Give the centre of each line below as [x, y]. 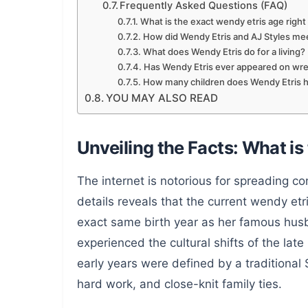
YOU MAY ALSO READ [162, 98]
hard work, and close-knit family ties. [179, 284]
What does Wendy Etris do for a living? [224, 52]
